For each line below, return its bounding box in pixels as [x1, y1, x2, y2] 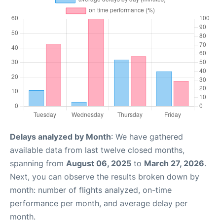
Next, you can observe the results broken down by [10, 172, 199, 182]
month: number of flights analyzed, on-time [10, 185, 172, 195]
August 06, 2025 [66, 158, 131, 168]
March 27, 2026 [144, 158, 204, 168]
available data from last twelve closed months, [10, 145, 184, 155]
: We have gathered [111, 132, 183, 142]
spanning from [10, 158, 66, 168]
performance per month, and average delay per [10, 198, 187, 208]
